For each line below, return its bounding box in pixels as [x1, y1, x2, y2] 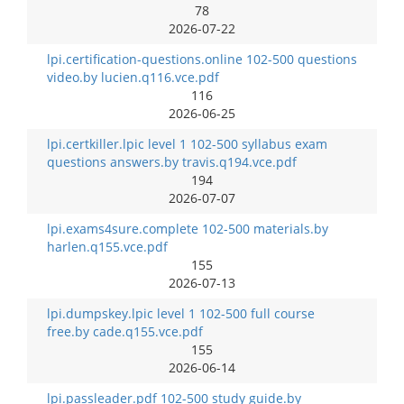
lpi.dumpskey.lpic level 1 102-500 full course [47, 305, 315, 322]
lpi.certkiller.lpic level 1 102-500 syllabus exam [47, 135, 327, 152]
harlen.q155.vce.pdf [47, 238, 168, 255]
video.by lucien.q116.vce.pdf [47, 69, 219, 86]
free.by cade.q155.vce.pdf [47, 323, 203, 340]
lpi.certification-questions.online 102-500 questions [47, 50, 357, 68]
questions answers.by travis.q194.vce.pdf [47, 153, 297, 170]
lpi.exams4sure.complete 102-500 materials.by [47, 220, 328, 237]
